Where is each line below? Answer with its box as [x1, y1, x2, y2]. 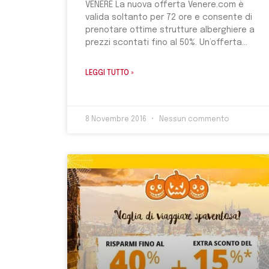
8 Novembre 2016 [85, 116, 148, 124]
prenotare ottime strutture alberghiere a [85, 26, 255, 35]
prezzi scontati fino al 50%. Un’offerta [85, 38, 242, 47]
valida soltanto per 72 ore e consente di [85, 13, 252, 22]
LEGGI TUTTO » [85, 70, 134, 77]
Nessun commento [157, 116, 229, 124]
